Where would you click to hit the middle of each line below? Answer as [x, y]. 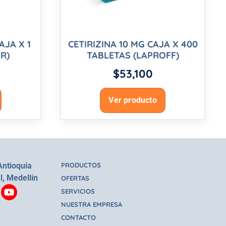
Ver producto [133, 100]
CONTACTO [78, 218]
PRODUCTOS [81, 165]
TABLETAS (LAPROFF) [133, 55]
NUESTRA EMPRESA [92, 205]
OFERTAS [75, 178]
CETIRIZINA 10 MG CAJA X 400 [133, 44]
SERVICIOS [78, 191]
